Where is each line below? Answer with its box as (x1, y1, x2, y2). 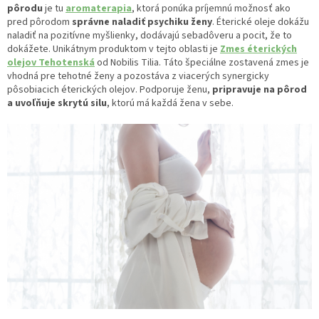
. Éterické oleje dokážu (212, 15, 309, 30)
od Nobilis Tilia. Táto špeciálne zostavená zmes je (95, 56, 309, 70)
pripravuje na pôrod (212, 83, 307, 98)
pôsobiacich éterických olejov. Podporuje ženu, (7, 83, 212, 98)
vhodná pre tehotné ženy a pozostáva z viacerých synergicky (7, 69, 269, 84)
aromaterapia (66, 1, 132, 16)
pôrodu (7, 1, 43, 16)
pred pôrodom (7, 15, 72, 30)
